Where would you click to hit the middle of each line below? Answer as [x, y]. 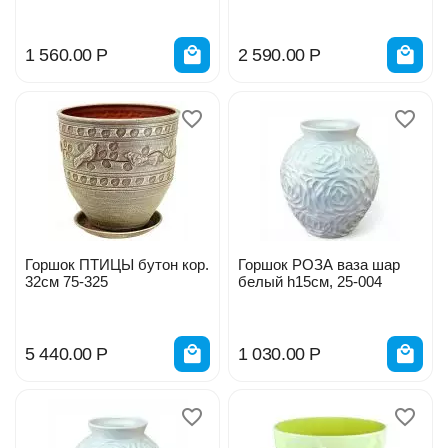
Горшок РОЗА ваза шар [318, 264]
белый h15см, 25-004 [309, 281]
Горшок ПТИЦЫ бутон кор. [117, 264]
